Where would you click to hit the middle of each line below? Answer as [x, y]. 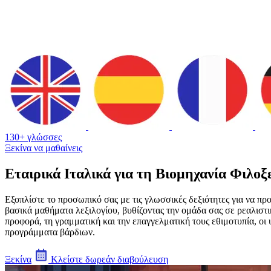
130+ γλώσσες [33, 137]
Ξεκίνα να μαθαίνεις [44, 148]
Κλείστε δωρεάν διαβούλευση [108, 259]
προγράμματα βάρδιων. [50, 232]
